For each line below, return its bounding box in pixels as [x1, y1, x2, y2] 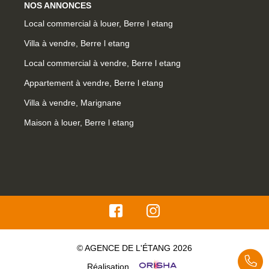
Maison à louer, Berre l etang [24, 117, 134, 127]
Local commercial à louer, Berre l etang [24, 18, 173, 28]
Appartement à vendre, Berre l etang [24, 77, 163, 88]
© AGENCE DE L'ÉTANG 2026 [77, 243, 192, 253]
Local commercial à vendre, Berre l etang [24, 58, 181, 68]
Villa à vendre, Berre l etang [24, 38, 130, 48]
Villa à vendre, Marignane [24, 97, 121, 107]
